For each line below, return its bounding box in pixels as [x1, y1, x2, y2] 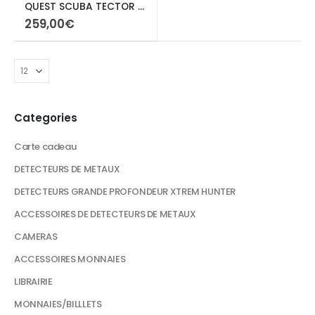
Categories [14, 110, 77, 125]
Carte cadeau [14, 139, 77, 153]
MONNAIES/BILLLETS [14, 297, 102, 311]
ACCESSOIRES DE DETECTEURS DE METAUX [14, 207, 196, 221]
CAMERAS [14, 229, 58, 243]
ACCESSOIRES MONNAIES [14, 252, 126, 266]
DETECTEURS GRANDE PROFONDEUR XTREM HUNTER [14, 184, 236, 198]
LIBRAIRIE [14, 274, 53, 288]
